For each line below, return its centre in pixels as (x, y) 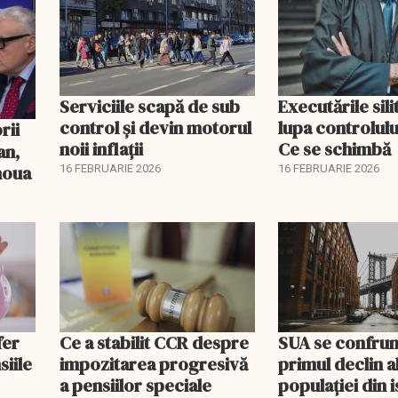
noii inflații (101, 150)
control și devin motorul (155, 128)
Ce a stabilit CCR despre (154, 343)
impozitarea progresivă (153, 365)
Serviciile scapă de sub (149, 107)
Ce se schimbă (335, 150)
